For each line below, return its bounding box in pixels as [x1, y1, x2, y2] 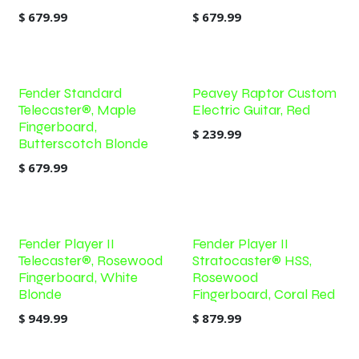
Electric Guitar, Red [192, 102, 311, 119]
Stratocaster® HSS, [192, 252, 312, 269]
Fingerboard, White [18, 269, 138, 286]
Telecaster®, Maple [18, 102, 136, 119]
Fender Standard [18, 85, 123, 102]
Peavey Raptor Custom [192, 85, 337, 102]
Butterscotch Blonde [18, 135, 148, 152]
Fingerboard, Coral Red [192, 286, 336, 303]
